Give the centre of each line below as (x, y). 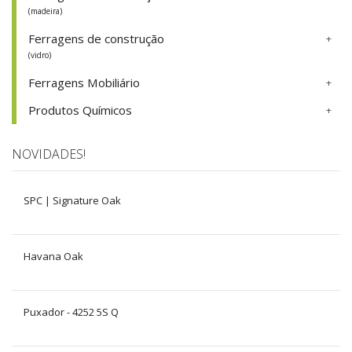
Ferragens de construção (96, 38)
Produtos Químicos (80, 110)
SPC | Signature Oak (72, 200)
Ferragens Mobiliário (84, 82)
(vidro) (40, 55)
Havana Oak (53, 256)
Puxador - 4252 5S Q (71, 312)
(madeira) (45, 11)
